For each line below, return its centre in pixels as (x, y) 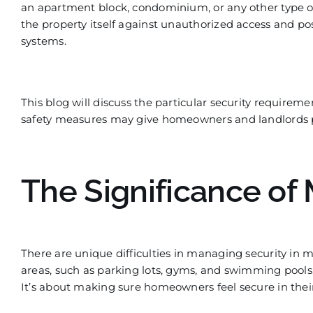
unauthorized (197, 24)
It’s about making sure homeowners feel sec (139, 286)
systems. (43, 41)
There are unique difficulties (96, 253)
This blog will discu (71, 102)
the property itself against (91, 24)
